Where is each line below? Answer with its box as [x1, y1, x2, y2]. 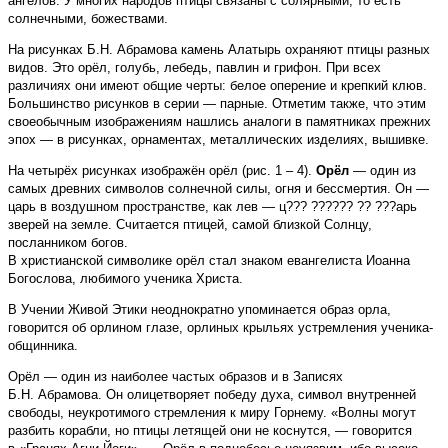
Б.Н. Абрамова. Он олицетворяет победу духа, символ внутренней [8, 386, 416, 402]
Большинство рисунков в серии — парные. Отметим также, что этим [8, 95, 426, 111]
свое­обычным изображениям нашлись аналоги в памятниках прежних [8, 113, 431, 129]
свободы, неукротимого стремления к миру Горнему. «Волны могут [8, 404, 416, 420]
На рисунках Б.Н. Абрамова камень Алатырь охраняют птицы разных [8, 41, 430, 57]
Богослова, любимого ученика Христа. [8, 270, 243, 286]
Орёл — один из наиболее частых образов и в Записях [8, 368, 343, 384]
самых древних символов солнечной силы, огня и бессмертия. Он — [8, 180, 429, 196]
